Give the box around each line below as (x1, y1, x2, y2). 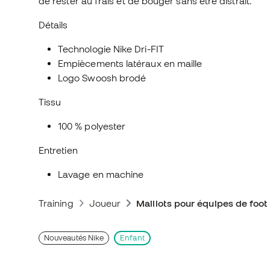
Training (39, 198, 74, 209)
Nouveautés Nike (44, 233, 104, 243)
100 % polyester (58, 121, 126, 132)
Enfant (120, 233, 145, 243)
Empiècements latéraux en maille (58, 58, 202, 69)
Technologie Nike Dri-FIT (58, 43, 164, 55)
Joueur (89, 198, 121, 209)
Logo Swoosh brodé (58, 72, 146, 84)
